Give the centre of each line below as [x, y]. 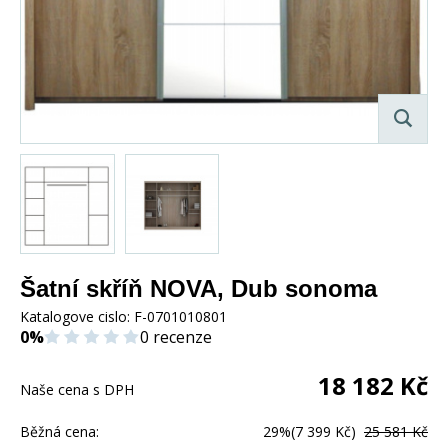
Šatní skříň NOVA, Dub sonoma [198, 288]
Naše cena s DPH [77, 389]
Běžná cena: [59, 431]
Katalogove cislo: [77, 316]
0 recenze [176, 336]
